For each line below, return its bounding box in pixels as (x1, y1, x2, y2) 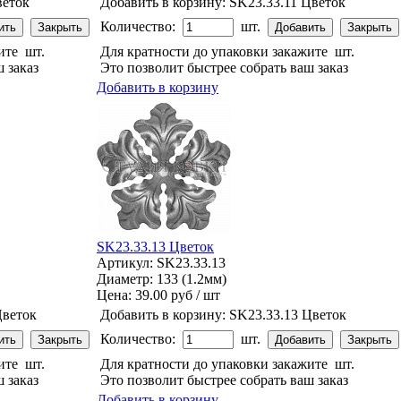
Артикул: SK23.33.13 (97, 254, 226, 270)
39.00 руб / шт (135, 286, 220, 303)
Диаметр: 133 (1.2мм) (97, 270, 226, 286)
